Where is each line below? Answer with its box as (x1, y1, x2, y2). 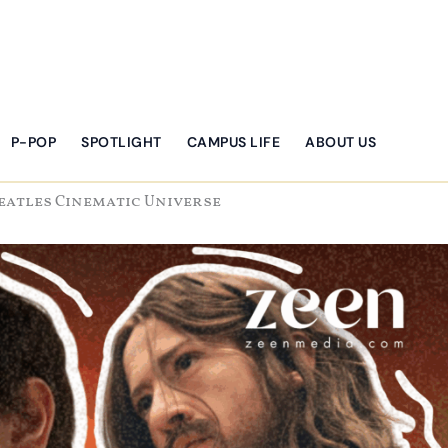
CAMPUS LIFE (186, 132, 280, 151)
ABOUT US (305, 132, 376, 151)
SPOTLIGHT (81, 132, 162, 151)
